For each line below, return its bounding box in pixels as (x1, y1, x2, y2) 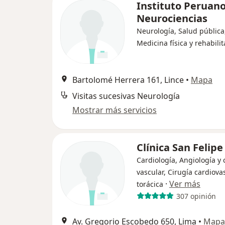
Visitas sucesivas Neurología (72, 90, 180, 101)
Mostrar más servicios (72, 104, 157, 116)
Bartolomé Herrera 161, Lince (72, 74, 184, 85)
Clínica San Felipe (137, 141, 223, 154)
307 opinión (176, 191, 216, 201)
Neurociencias (137, 12, 207, 25)
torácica (137, 179, 163, 189)
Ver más (169, 178, 200, 189)
